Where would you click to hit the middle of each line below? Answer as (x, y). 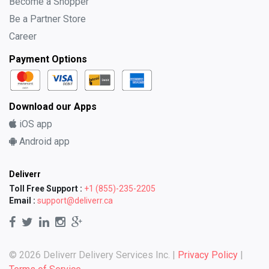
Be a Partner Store (47, 19)
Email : (23, 200)
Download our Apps (53, 106)
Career (23, 37)
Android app (43, 141)
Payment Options (48, 59)
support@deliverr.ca (75, 200)
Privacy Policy (208, 255)
